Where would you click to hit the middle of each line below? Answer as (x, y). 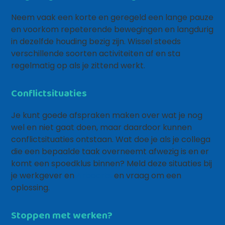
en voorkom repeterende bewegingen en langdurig (113, 29)
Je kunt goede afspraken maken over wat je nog (107, 115)
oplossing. (31, 188)
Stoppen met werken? (62, 215)
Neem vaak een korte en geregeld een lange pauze (113, 17)
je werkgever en (44, 176)
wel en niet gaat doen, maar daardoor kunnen (102, 127)
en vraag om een (147, 176)
